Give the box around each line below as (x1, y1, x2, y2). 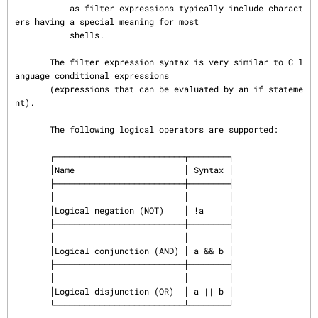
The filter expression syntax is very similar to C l (15, 56, 50, 67)
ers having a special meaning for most (15, 16, 199, 27)
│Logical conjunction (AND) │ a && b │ (15, 245, 50, 256)
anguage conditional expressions (15, 70, 169, 81)
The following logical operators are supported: (15, 124, 50, 135)
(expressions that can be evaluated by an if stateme (15, 83, 50, 94)
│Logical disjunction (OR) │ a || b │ (15, 285, 50, 297)
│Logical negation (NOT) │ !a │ (15, 204, 50, 216)
